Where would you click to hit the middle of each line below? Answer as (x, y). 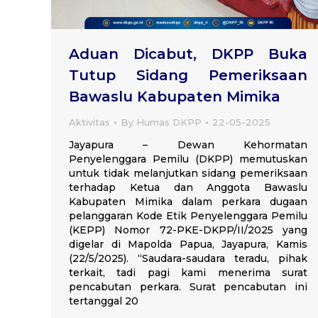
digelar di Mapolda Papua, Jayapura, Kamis (188, 245)
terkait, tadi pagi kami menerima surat (188, 273)
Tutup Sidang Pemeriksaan (188, 76)
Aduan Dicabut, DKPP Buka (188, 54)
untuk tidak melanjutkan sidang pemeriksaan (188, 174)
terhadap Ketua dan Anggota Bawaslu (188, 188)
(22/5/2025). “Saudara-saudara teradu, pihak (188, 259)
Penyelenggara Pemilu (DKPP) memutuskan (188, 159)
